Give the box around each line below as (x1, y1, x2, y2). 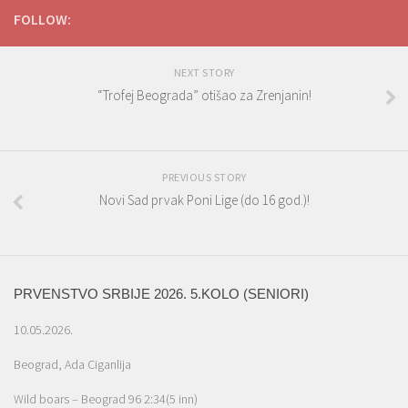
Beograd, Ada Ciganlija (14, 356, 131, 373)
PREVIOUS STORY (162, 170, 246, 185)
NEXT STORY (173, 66, 235, 80)
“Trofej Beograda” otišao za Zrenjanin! (97, 87, 311, 105)
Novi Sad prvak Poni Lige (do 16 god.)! (98, 191, 310, 209)
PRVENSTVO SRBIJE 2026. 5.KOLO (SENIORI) (14, 286, 309, 302)
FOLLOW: (14, 10, 71, 29)
